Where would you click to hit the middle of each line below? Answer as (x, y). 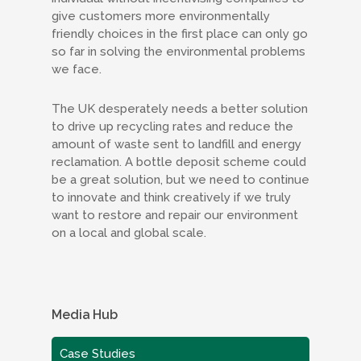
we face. (77, 69)
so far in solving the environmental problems (178, 52)
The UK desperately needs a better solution (180, 109)
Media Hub (85, 315)
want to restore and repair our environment (175, 215)
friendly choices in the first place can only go (180, 34)
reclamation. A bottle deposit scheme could (179, 162)
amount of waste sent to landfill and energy (176, 144)
